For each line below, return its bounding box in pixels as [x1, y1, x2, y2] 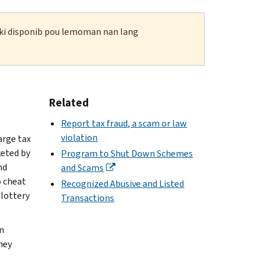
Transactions [61, 191, 115, 204]
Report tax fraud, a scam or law [61, 117, 188, 130]
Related [49, 95, 89, 110]
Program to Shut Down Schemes [61, 147, 193, 160]
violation [61, 131, 98, 144]
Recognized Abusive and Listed [61, 177, 185, 190]
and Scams [61, 161, 104, 174]
